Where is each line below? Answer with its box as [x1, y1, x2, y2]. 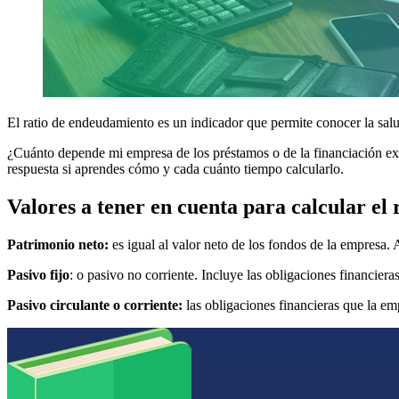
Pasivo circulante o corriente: [7, 297, 183, 313]
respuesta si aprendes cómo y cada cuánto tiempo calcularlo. [7, 160, 344, 176]
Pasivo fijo [7, 266, 69, 282]
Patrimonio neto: [7, 236, 109, 252]
